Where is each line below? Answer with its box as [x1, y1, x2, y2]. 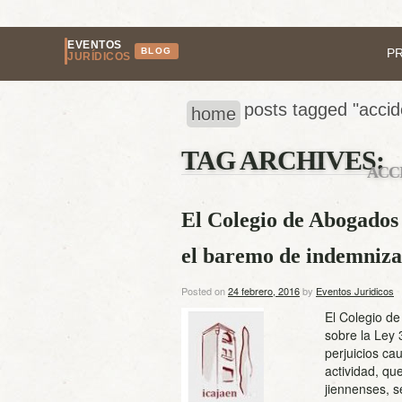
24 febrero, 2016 [228, 284, 300, 298]
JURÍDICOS [67, 50, 131, 63]
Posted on [181, 284, 228, 298]
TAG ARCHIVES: [181, 145, 384, 175]
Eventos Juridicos [316, 284, 394, 298]
